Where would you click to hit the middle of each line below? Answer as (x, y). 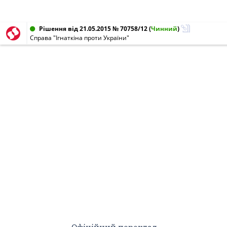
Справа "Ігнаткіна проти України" (80, 38)
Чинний (164, 29)
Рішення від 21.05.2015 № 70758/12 (93, 29)
